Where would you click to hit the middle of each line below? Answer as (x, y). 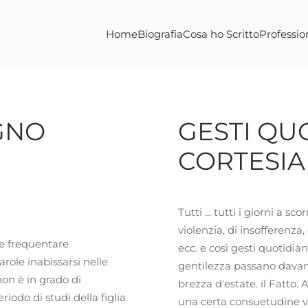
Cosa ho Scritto (221, 34)
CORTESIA (242, 161)
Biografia (160, 34)
